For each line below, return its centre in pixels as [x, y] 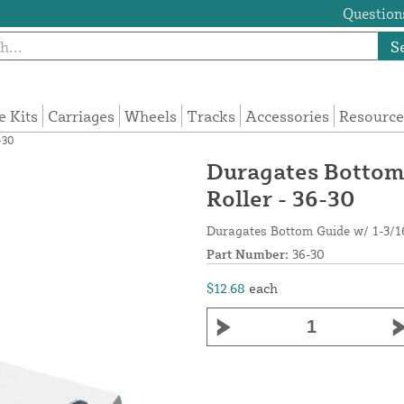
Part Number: [248, 254]
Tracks [211, 116]
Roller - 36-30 [281, 198]
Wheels [151, 116]
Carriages [82, 116]
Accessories [288, 116]
